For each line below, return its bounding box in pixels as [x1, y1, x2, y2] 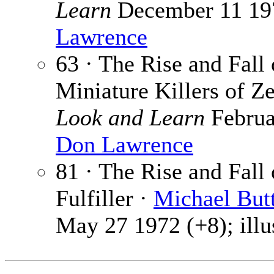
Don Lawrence [56, 131, 193, 158]
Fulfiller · [56, 185, 154, 212]
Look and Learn [56, 105, 205, 131]
